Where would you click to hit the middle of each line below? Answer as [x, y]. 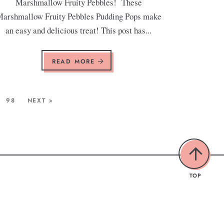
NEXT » [40, 100]
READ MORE [75, 61]
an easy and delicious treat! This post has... [79, 30]
